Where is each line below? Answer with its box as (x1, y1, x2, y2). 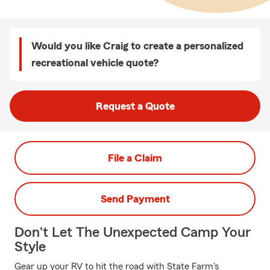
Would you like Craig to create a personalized (31, 40, 243, 51)
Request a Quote (95, 101, 175, 111)
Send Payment (100, 193, 170, 204)
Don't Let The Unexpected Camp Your (14, 225, 251, 240)
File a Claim (108, 152, 162, 163)
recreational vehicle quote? (31, 57, 159, 68)
